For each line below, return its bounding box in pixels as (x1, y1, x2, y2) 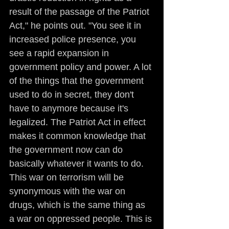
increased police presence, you (9, 34, 139, 44)
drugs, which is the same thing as (9, 200, 148, 210)
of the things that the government (9, 76, 146, 86)
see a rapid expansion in (9, 48, 111, 58)
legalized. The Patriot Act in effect (9, 117, 148, 127)
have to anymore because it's (9, 103, 131, 113)
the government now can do (9, 145, 125, 155)
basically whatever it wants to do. (9, 158, 146, 169)
